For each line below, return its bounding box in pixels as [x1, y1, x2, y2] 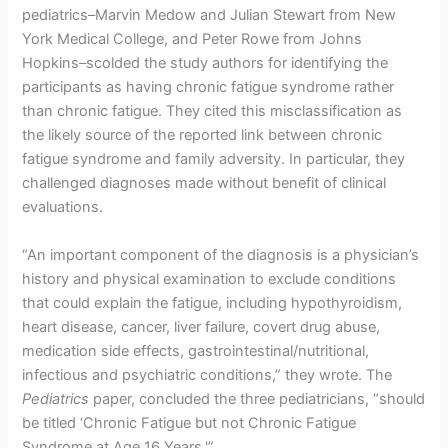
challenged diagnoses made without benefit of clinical [22, 174, 387, 193]
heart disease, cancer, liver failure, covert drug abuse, [22, 317, 381, 336]
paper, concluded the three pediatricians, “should [89, 389, 426, 408]
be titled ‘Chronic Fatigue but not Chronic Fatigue [22, 413, 357, 432]
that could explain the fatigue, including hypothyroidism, [22, 293, 403, 312]
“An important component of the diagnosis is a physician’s [22, 245, 420, 264]
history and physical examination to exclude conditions [22, 269, 397, 288]
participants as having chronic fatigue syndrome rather [22, 78, 395, 97]
